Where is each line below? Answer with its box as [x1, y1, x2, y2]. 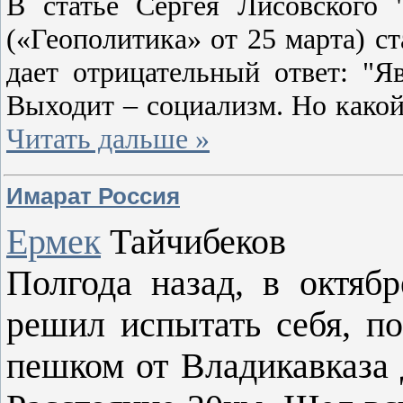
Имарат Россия [6, 184, 180, 210]
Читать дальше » [6, 122, 210, 156]
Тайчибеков [101, 221, 295, 262]
